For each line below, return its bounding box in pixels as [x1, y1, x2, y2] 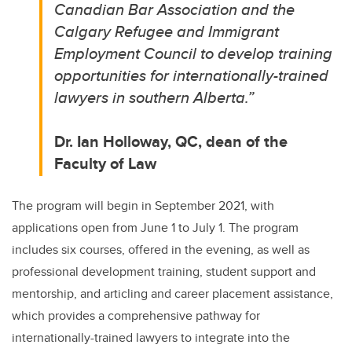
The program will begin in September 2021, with [12, 196, 274, 214]
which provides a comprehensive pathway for [12, 306, 260, 324]
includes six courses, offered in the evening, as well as [12, 240, 310, 258]
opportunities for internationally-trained [54, 64, 329, 86]
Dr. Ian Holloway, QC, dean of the [54, 130, 288, 153]
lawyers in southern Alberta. [54, 86, 248, 108]
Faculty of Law [54, 152, 157, 175]
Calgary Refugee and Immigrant [54, 20, 280, 42]
